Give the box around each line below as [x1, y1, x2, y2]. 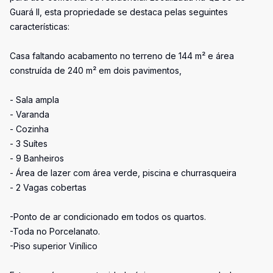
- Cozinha [10, 124, 49, 134]
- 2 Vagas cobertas [10, 182, 87, 193]
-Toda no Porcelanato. [10, 226, 100, 236]
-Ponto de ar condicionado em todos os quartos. [10, 211, 206, 222]
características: [10, 21, 69, 32]
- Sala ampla [10, 94, 59, 105]
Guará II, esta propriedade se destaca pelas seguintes [10, 7, 228, 17]
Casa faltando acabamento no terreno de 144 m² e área [10, 51, 234, 61]
